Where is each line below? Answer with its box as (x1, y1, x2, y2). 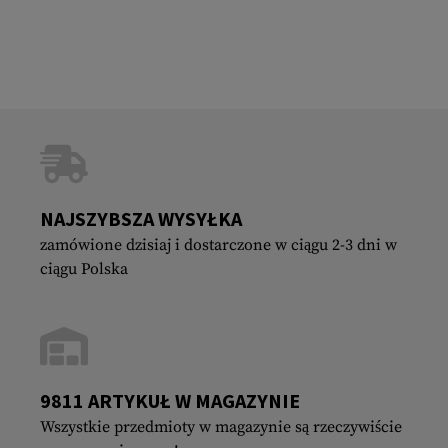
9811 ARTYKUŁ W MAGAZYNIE (40, 387, 300, 413)
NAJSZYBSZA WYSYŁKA (40, 205, 242, 231)
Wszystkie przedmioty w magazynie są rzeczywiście (40, 416, 402, 437)
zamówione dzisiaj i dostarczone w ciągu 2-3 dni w (40, 234, 397, 255)
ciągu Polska (40, 258, 128, 279)
